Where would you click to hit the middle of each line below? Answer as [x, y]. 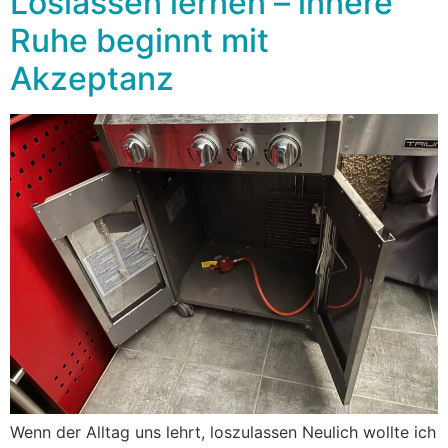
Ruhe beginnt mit [139, 40]
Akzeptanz [92, 78]
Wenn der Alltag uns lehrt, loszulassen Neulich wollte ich [223, 431]
